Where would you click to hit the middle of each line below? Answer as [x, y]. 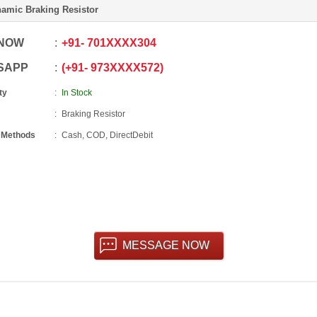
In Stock [76, 93]
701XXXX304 [120, 43]
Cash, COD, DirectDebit [107, 135]
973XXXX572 [123, 68]
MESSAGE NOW [166, 245]
